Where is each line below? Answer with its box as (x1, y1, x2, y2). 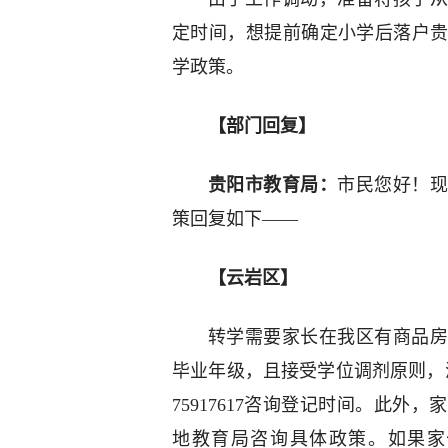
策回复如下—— (172, 209, 298, 229)
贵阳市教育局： (208, 175, 338, 195)
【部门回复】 (208, 116, 316, 136)
